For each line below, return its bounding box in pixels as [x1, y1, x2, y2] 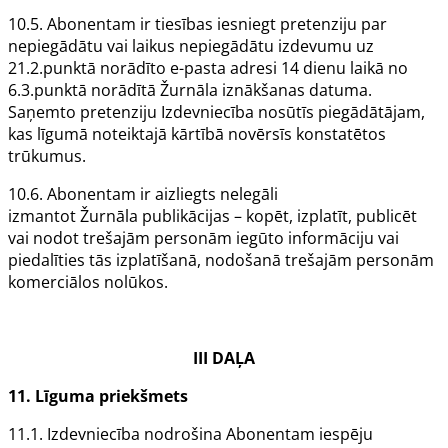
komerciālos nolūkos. [8, 271, 168, 294]
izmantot [8, 205, 80, 228]
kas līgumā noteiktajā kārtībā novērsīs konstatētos [8, 123, 386, 146]
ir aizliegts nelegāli [136, 183, 278, 206]
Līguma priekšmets [35, 385, 188, 408]
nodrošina [140, 423, 226, 446]
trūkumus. [8, 145, 86, 168]
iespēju [315, 423, 373, 446]
